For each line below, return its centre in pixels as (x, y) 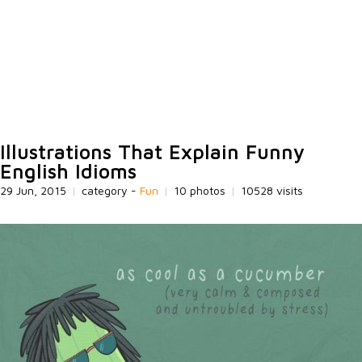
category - (111, 190)
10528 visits (272, 190)
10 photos (201, 190)
